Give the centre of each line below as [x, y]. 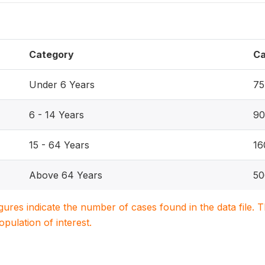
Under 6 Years [62, 85]
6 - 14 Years [56, 115]
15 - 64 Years [59, 145]
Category [51, 54]
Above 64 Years [66, 175]
